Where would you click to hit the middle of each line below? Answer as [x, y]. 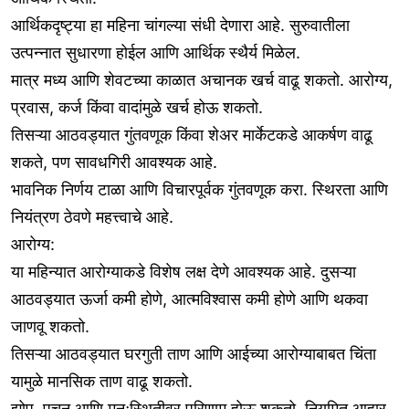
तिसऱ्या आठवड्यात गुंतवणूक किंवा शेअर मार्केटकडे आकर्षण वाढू [192, 135]
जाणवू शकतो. [50, 327]
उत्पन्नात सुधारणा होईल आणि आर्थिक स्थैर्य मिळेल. [156, 53]
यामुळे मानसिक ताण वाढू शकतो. [102, 382]
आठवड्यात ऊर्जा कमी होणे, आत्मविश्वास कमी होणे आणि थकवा [189, 299]
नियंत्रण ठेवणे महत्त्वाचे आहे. [92, 217]
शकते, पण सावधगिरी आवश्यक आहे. [114, 163]
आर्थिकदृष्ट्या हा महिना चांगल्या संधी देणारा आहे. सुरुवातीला [180, 26]
